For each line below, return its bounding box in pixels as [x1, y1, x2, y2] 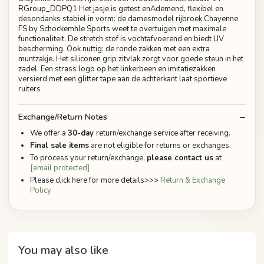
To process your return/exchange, [30, 152, 147, 163]
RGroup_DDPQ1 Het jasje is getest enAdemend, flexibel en [18, 4, 223, 15]
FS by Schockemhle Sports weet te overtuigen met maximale [18, 24, 226, 35]
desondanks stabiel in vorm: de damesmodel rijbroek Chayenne [18, 14, 238, 25]
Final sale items [30, 140, 89, 151]
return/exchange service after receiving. [96, 127, 230, 138]
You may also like [18, 242, 108, 258]
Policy [30, 184, 51, 196]
